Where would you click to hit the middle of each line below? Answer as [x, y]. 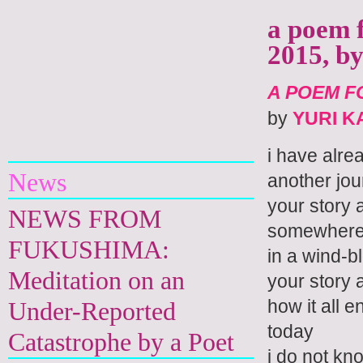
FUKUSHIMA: [89, 250]
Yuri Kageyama [89, 135]
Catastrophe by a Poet [121, 342]
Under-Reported [92, 311]
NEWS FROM [85, 219]
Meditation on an [96, 280]
